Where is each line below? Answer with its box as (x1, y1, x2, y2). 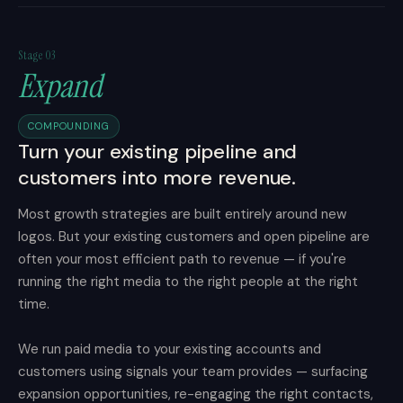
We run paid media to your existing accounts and (18, 340, 321, 358)
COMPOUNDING (28, 120, 110, 132)
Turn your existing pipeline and (18, 139, 298, 165)
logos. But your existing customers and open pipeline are (18, 228, 370, 246)
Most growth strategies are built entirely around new (18, 205, 346, 223)
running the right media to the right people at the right (18, 273, 358, 291)
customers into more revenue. (18, 165, 296, 191)
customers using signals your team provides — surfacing (18, 363, 368, 381)
